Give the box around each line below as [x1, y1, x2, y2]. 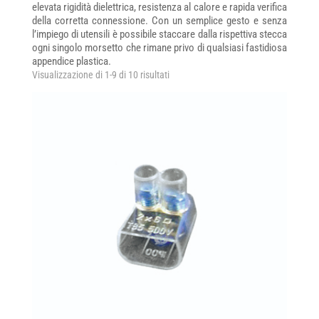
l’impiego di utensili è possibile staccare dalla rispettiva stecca [31, 28, 288, 41]
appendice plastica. [31, 55, 111, 68]
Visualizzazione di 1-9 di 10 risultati [31, 69, 169, 80]
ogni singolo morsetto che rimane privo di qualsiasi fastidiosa [31, 41, 288, 54]
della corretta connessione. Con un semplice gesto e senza [31, 14, 288, 27]
